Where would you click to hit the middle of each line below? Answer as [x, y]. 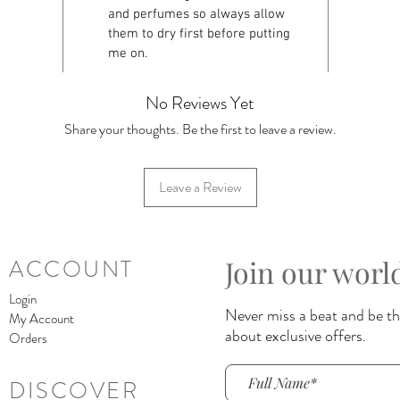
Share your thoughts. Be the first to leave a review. [200, 129]
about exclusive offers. [296, 335]
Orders [28, 338]
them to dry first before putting [199, 33]
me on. [128, 53]
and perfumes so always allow [196, 14]
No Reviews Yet [200, 103]
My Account [42, 318]
